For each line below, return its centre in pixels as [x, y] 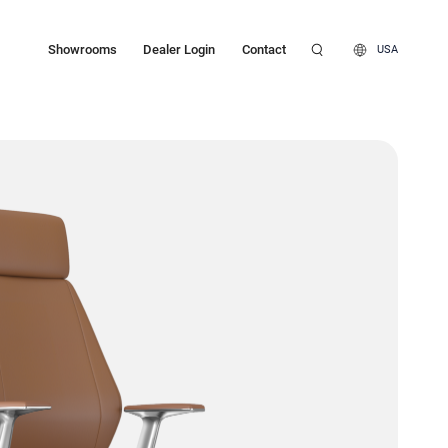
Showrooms [82, 50]
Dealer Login [179, 50]
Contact [263, 50]
